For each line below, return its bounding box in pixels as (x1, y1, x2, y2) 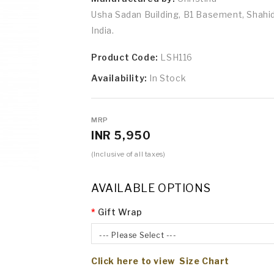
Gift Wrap (98, 206, 143, 217)
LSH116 (160, 51, 193, 62)
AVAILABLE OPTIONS (91, 181, 211, 194)
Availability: (91, 72, 150, 83)
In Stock (149, 72, 187, 83)
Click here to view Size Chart (91, 255, 229, 266)
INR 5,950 (91, 128, 151, 142)
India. (91, 24, 114, 35)
